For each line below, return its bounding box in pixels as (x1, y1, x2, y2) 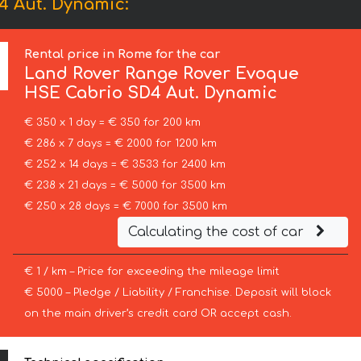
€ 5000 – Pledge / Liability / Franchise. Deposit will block (23, 287, 331, 299)
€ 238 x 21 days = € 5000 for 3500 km (23, 180, 226, 192)
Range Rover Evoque (120, 64, 300, 84)
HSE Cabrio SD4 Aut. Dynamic (24, 84, 278, 103)
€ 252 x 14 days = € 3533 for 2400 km (23, 159, 226, 171)
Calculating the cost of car (127, 225, 308, 240)
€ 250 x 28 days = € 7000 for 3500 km (23, 201, 227, 213)
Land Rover (24, 64, 121, 84)
